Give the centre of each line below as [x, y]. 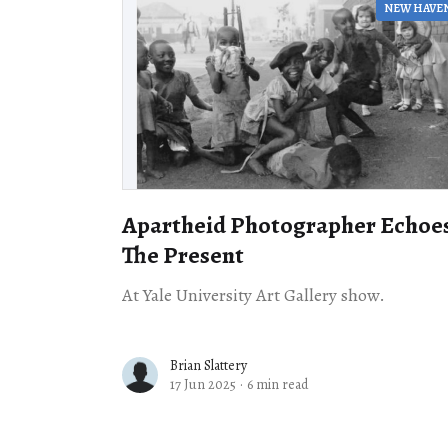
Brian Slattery [208, 366]
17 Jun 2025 [203, 385]
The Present [183, 255]
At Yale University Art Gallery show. [253, 295]
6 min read [277, 385]
